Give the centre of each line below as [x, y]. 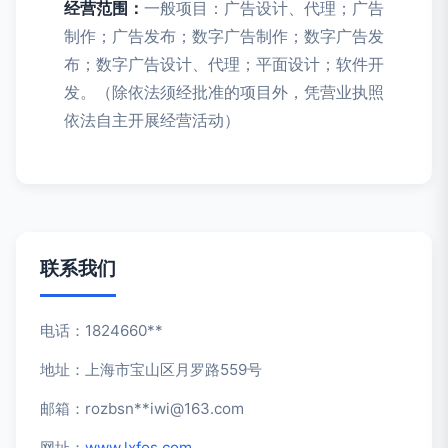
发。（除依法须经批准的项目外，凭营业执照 [224, 92]
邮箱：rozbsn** [95, 408]
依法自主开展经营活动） [152, 120]
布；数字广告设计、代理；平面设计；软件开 [224, 64]
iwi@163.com [197, 408]
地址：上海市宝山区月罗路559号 [151, 369]
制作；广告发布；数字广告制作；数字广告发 [224, 36]
